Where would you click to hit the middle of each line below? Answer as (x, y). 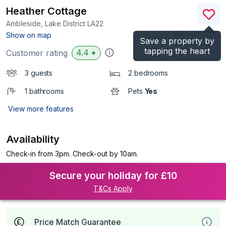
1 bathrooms (44, 91)
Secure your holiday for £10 (113, 176)
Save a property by (177, 41)
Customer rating (37, 53)
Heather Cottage (46, 11)
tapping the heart (177, 51)
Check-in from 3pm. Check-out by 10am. (72, 154)
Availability (33, 139)
